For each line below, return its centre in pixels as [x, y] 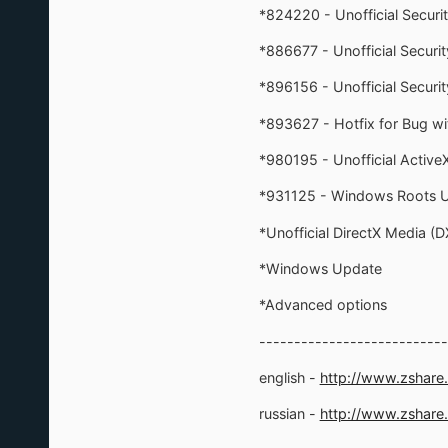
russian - [289, 414]
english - [289, 377]
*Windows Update [320, 268]
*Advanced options [322, 305]
